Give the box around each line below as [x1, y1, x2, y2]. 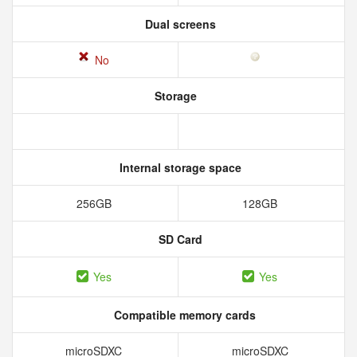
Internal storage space [116, 159, 241, 175]
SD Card [155, 231, 202, 247]
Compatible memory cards [111, 307, 256, 323]
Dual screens [141, 16, 216, 32]
